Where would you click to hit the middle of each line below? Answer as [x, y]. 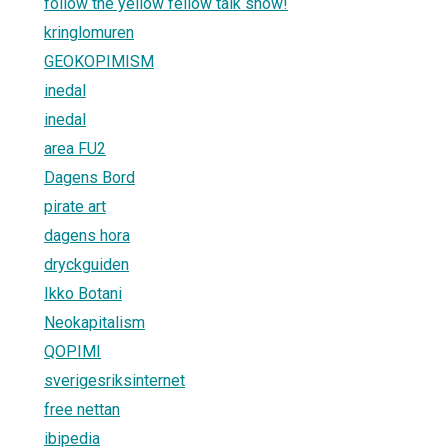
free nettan [82, 409]
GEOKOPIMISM [99, 61]
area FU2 [75, 148]
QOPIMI [72, 351]
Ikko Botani [83, 293]
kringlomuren [89, 32]
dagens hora [87, 235]
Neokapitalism [94, 322]
